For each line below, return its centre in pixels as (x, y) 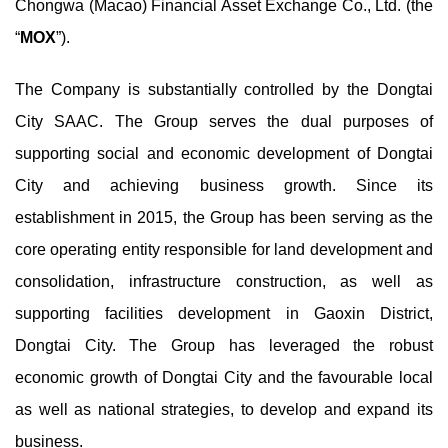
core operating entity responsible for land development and (224, 249)
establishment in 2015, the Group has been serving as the (224, 217)
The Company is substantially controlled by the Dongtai (224, 89)
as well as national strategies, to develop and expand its (224, 409)
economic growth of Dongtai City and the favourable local (224, 377)
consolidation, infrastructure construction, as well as (224, 281)
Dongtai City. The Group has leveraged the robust (224, 345)
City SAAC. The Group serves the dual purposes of (224, 121)
